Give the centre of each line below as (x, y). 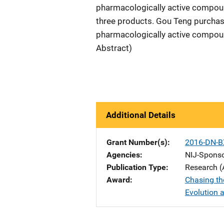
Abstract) (114, 48)
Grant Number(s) (137, 142)
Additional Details (141, 115)
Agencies (123, 155)
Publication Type (136, 167)
